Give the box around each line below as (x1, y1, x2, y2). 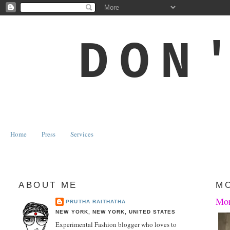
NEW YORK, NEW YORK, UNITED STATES (55, 208, 176, 215)
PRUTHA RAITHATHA (66, 198, 126, 204)
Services (70, 129, 94, 139)
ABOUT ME (18, 180, 78, 190)
